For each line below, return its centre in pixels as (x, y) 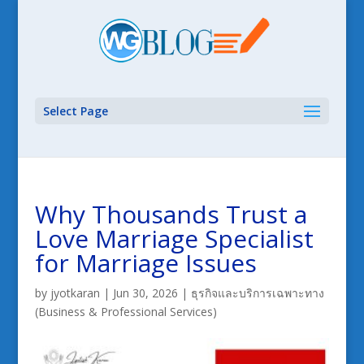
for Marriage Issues (145, 263)
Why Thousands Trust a (171, 214)
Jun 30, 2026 (145, 293)
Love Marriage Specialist (174, 238)
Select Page (75, 111)
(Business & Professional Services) (126, 312)
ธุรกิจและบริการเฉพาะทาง (257, 293)
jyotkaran (75, 293)
